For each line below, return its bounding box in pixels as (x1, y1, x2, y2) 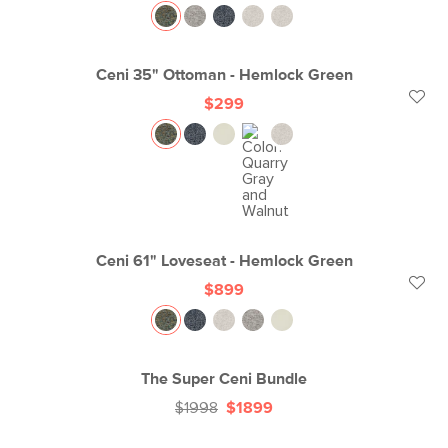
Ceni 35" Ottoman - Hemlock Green (95, 67, 353, 84)
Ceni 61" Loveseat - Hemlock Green (95, 253, 353, 270)
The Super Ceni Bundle (141, 371, 307, 388)
